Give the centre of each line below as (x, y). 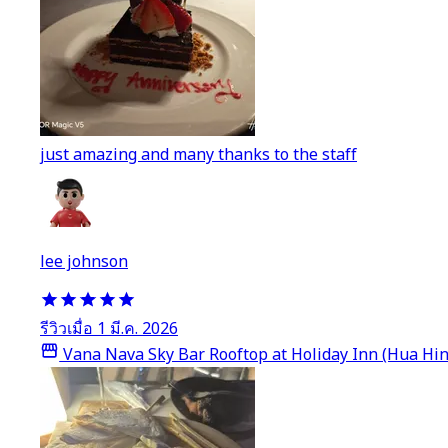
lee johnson (84, 261)
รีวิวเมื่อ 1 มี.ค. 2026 (109, 328)
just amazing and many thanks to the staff (198, 154)
